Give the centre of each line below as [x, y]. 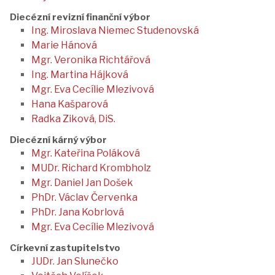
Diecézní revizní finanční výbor [80, 17]
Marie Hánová [64, 45]
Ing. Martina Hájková [80, 75]
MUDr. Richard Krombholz [91, 168]
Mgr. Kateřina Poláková [86, 153]
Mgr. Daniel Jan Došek [82, 183]
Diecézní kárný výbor [58, 140]
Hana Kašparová [70, 104]
